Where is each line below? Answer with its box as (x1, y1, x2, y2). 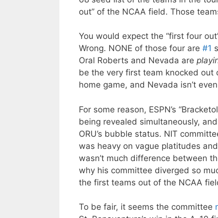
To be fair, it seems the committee (79, 202, 215, 212)
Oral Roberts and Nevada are (79, 55, 197, 66)
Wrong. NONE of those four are (79, 43, 202, 54)
